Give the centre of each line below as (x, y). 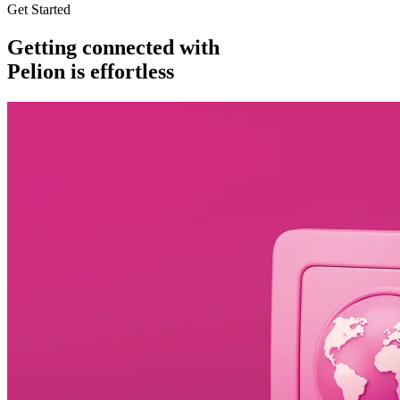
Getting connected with (113, 48)
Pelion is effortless (91, 72)
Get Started (39, 10)
